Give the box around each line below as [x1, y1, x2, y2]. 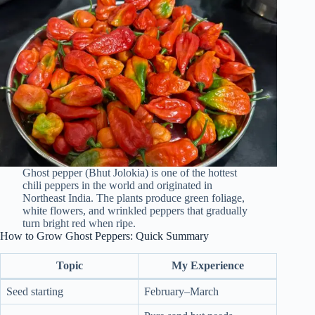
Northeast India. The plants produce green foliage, [22, 191, 245, 204]
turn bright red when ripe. [22, 217, 136, 229]
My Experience [171, 259, 244, 271]
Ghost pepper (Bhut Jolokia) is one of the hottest [22, 166, 237, 179]
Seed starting [6, 285, 63, 297]
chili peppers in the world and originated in [22, 179, 212, 191]
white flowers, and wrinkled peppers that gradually [22, 204, 247, 217]
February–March [144, 285, 219, 297]
